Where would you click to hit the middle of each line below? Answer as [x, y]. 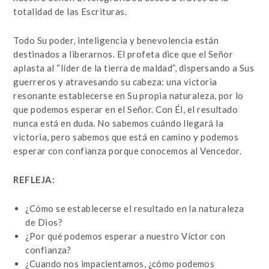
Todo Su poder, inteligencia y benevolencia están [116, 40]
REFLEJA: [34, 180]
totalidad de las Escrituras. [70, 11]
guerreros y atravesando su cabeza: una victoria [115, 82]
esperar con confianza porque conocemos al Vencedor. [128, 151]
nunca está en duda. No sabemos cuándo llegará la [118, 123]
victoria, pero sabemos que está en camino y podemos [126, 137]
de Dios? [44, 222]
